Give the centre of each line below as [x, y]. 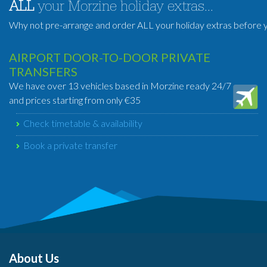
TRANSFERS [43, 72]
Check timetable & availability [83, 123]
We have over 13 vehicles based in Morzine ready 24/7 [120, 86]
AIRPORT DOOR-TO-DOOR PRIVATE [110, 57]
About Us [34, 258]
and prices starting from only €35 [75, 100]
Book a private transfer [70, 145]
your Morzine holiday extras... [124, 8]
